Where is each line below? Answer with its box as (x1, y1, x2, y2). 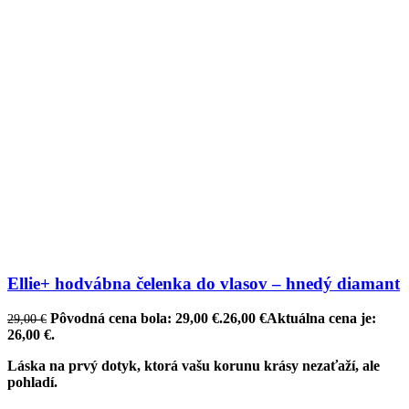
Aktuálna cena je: (267, 310, 376, 327)
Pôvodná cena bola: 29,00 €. (50, 310, 223, 327)
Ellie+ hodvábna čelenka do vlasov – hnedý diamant (7, 273, 400, 293)
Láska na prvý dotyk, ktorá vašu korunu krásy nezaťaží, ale (7, 358, 380, 374)
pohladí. (7, 374, 58, 391)
